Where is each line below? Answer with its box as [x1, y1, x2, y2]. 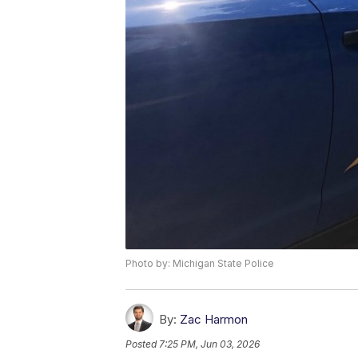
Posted [125, 337, 159, 350]
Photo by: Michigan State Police [125, 257, 274, 269]
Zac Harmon [180, 311, 248, 327]
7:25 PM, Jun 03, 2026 [159, 337, 260, 350]
